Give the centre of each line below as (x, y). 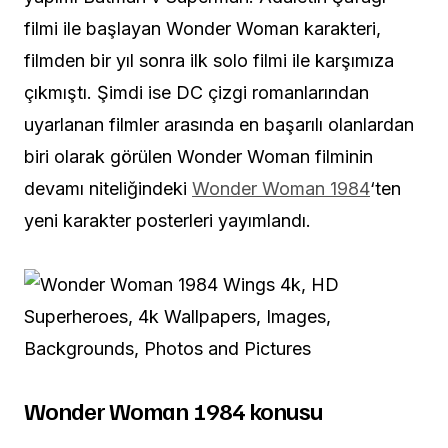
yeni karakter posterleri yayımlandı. (167, 220)
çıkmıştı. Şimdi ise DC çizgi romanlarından (196, 92)
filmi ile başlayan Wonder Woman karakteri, (202, 28)
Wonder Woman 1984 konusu (173, 409)
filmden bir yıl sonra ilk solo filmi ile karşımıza (209, 60)
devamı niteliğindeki (108, 188)
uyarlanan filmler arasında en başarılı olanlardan (219, 124)
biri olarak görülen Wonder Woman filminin (198, 156)
